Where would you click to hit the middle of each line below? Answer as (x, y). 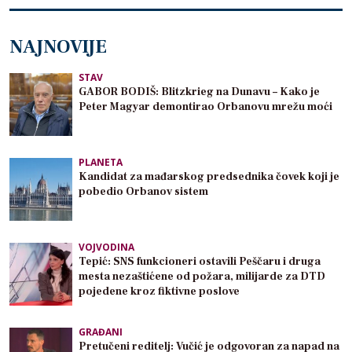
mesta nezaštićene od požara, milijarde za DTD (202, 277)
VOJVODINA (106, 247)
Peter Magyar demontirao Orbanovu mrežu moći (205, 107)
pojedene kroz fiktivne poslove (159, 292)
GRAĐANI (101, 332)
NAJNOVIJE (58, 47)
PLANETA (101, 163)
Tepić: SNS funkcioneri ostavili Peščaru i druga (200, 262)
